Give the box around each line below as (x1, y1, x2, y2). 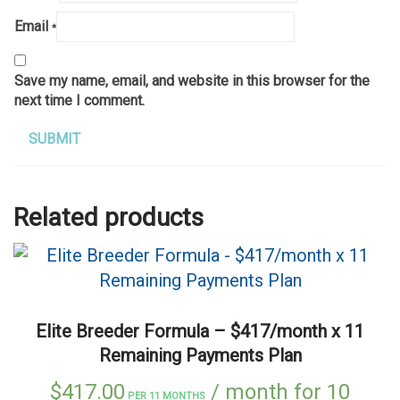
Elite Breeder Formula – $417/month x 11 (36, 321, 364, 343)
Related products (13, 203, 204, 233)
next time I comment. (14, 91, 145, 109)
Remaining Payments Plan (98, 345, 302, 367)
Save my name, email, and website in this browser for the (14, 71, 370, 89)
